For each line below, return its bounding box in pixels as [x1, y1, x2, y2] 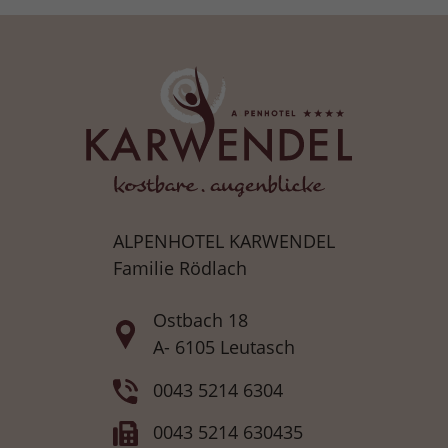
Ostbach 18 [153, 308, 248, 333]
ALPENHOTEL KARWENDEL [113, 229, 335, 254]
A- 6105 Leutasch [153, 335, 295, 360]
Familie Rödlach [113, 256, 247, 281]
